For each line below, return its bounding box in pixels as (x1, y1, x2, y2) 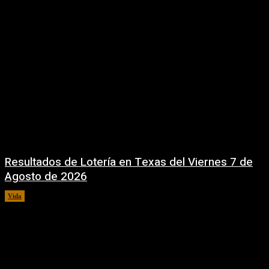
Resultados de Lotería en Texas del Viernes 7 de (5, 153, 253, 171)
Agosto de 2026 (5, 168, 87, 185)
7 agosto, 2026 (32, 192, 75, 199)
